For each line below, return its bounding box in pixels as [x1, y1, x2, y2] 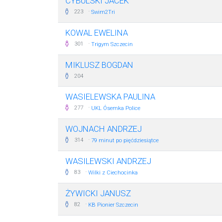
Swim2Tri [91, 9, 115, 15]
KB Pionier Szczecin [88, 202, 138, 208]
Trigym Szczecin [91, 41, 133, 48]
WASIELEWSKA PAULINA [65, 92, 155, 102]
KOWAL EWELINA [65, 28, 128, 38]
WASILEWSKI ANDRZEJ [65, 156, 151, 166]
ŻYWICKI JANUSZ [65, 188, 131, 198]
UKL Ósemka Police [91, 105, 140, 111]
